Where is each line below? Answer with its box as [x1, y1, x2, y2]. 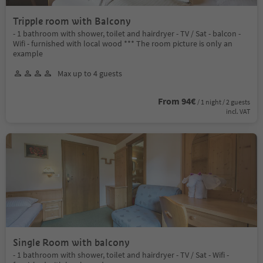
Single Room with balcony [13, 236, 130, 249]
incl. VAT [226, 106, 250, 116]
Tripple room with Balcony [13, 15, 131, 28]
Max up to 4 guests [58, 68, 122, 79]
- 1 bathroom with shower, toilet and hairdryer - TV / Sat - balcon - [13, 28, 241, 39]
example [13, 48, 43, 59]
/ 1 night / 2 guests [197, 97, 250, 106]
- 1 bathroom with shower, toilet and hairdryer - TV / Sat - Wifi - [13, 249, 229, 260]
